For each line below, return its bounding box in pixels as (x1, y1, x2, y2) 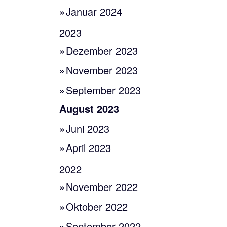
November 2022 (66, 179, 138, 195)
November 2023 (66, 63, 138, 78)
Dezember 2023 (66, 43, 138, 58)
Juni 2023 (66, 121, 110, 136)
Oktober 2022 (66, 199, 128, 214)
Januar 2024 (66, 4, 123, 19)
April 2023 (66, 140, 111, 156)
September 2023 (66, 82, 141, 97)
